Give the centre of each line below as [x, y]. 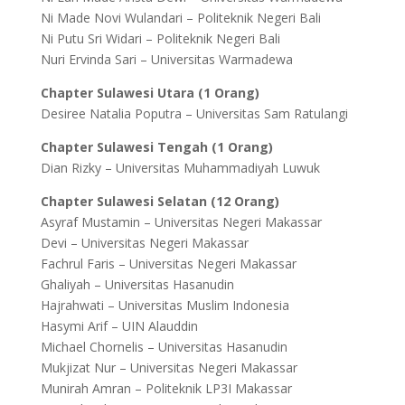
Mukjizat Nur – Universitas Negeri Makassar [169, 367]
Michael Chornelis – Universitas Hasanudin [164, 347]
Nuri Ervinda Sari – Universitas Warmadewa [166, 59]
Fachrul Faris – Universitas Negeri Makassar [168, 264]
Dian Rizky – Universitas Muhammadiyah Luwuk [180, 168]
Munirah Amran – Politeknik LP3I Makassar [166, 388]
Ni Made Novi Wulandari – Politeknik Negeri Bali [180, 18]
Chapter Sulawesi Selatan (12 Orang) [160, 201]
